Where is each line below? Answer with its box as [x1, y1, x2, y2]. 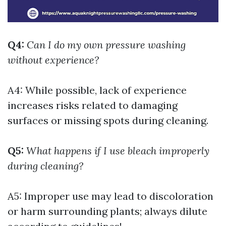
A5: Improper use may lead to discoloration [8, 190, 213, 202]
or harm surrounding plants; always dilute [8, 205, 207, 217]
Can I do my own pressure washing [27, 38, 186, 51]
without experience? [8, 53, 99, 66]
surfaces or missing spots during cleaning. [8, 114, 208, 127]
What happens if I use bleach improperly [26, 144, 209, 157]
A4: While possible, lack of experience [8, 84, 187, 96]
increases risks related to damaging [8, 99, 178, 111]
